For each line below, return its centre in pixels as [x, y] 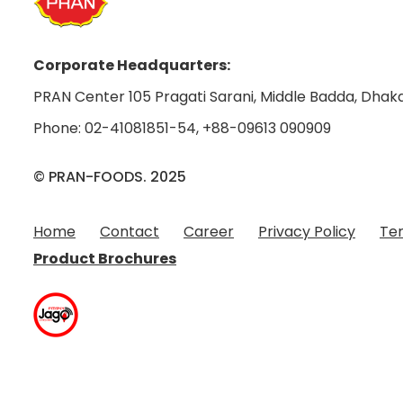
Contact [130, 232]
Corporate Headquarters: [132, 65]
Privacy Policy [307, 232]
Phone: [59, 128]
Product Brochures [105, 259]
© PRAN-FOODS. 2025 [110, 177]
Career [209, 232]
